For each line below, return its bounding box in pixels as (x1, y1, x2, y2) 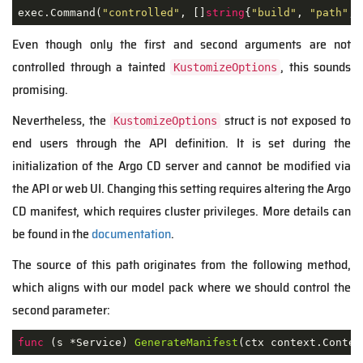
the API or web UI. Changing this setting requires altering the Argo (12, 178, 351, 199)
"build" (250, 6, 297, 19)
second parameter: (12, 300, 110, 321)
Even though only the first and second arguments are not (12, 34, 351, 55)
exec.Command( (17, 6, 102, 19)
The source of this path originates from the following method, (12, 254, 351, 275)
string (205, 6, 245, 19)
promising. (12, 79, 68, 100)
